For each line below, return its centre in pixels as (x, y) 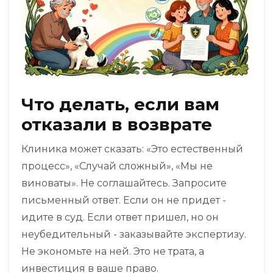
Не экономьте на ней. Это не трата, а (113, 252)
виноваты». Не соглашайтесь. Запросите (124, 183)
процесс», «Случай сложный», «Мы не (117, 166)
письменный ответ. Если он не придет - (124, 200)
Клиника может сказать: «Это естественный (132, 149)
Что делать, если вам (120, 105)
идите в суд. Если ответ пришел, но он (120, 218)
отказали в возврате (117, 125)
